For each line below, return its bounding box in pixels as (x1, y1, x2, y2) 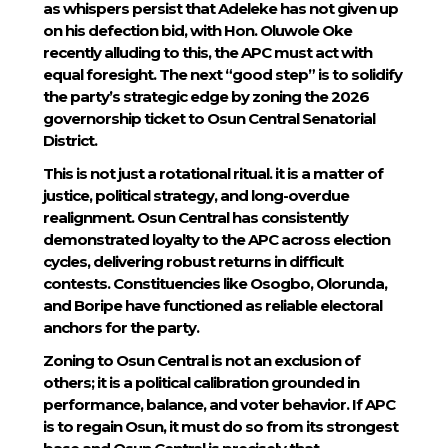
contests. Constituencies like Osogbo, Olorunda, (42, 274, 387, 293)
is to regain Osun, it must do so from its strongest (42, 417, 398, 437)
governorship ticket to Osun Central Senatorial (42, 108, 375, 128)
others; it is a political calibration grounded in (42, 373, 359, 393)
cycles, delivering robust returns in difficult (42, 252, 343, 271)
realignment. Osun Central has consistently (42, 208, 348, 227)
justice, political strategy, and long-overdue (42, 186, 349, 205)
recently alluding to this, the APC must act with (42, 42, 372, 62)
